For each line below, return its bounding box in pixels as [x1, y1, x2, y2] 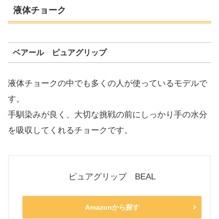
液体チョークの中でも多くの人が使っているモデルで [8, 79, 207, 88]
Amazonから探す [85, 203, 139, 212]
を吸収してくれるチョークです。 [8, 126, 132, 135]
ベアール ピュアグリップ [12, 48, 107, 57]
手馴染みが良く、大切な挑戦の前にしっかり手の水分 [8, 110, 207, 120]
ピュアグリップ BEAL [68, 172, 155, 182]
